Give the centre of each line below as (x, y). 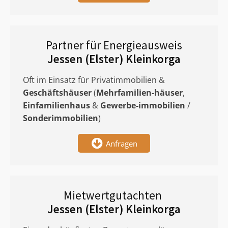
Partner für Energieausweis (114, 45)
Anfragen (122, 143)
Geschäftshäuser (57, 93)
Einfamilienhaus (56, 105)
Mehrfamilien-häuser (139, 93)
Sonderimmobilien (61, 118)
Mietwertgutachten (114, 195)
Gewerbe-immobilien (143, 105)
